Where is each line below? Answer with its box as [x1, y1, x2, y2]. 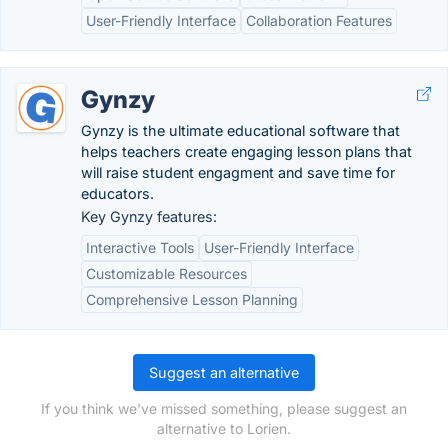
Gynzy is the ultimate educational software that [81, 122, 400, 139]
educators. [81, 185, 154, 202]
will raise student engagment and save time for [81, 164, 395, 181]
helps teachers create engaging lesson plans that [81, 143, 412, 160]
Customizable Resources [86, 265, 247, 282]
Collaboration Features [246, 12, 392, 29]
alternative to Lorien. [157, 420, 291, 437]
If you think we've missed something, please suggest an [41, 400, 407, 417]
